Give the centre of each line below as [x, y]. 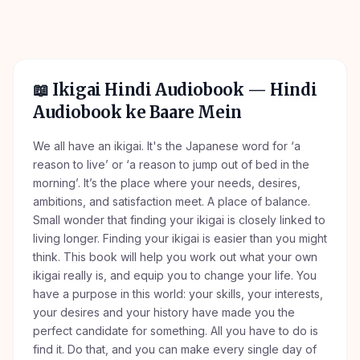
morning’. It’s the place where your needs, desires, [167, 183]
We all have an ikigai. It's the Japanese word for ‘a [167, 146]
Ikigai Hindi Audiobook [148, 90]
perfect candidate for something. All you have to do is [176, 331]
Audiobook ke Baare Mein [137, 112]
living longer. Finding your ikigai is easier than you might [180, 238]
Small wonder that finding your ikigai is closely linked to [179, 220]
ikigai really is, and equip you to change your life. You [175, 275]
